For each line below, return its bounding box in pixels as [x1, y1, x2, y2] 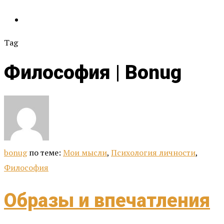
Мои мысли [63, 147, 107, 158]
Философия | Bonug [4, 61, 181, 84]
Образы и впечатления [4, 189, 210, 211]
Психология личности [111, 147, 195, 158]
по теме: [29, 147, 63, 158]
